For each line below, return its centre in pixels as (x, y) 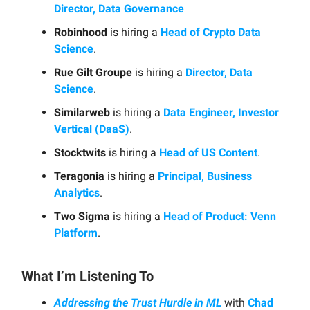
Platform (76, 233)
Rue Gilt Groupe (93, 73)
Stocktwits (80, 153)
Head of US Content (208, 153)
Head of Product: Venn (220, 217)
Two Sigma (82, 217)
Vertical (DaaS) (92, 129)
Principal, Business (205, 176)
